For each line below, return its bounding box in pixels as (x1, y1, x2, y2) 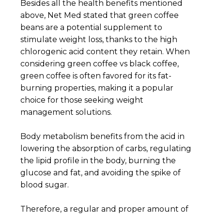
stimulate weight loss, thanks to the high (20, 34, 178, 44)
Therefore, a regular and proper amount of (20, 204, 189, 214)
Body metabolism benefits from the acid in (20, 131, 185, 141)
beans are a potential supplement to (20, 22, 163, 32)
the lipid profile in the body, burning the (20, 155, 176, 165)
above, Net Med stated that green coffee (20, 10, 179, 20)
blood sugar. (20, 180, 73, 189)
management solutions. (20, 107, 112, 117)
